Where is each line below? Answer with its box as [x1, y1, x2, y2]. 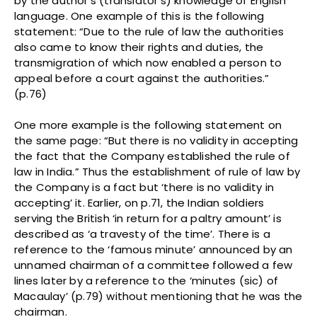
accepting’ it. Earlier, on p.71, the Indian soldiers [14, 195, 265, 211]
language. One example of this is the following [14, 8, 265, 24]
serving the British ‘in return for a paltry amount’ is [14, 211, 282, 226]
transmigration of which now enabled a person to [14, 55, 282, 71]
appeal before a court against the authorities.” [14, 71, 270, 86]
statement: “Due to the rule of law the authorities [14, 24, 284, 40]
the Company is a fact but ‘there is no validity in [14, 180, 275, 195]
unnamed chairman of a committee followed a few [14, 258, 293, 273]
